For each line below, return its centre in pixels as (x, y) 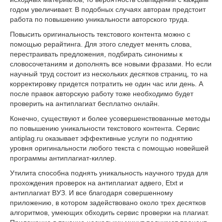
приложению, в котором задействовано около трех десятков (108, 202)
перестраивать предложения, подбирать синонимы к (96, 54)
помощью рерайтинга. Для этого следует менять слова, (101, 44)
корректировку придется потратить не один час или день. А (107, 83)
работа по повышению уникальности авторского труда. (100, 19)
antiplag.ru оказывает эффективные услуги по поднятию (101, 138)
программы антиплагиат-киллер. (63, 158)
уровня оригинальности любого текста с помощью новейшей (109, 148)
